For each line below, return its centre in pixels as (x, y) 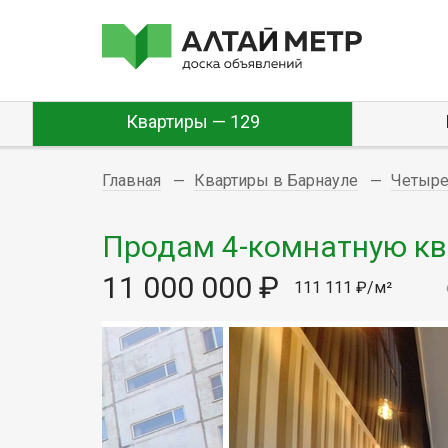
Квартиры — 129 (192, 121)
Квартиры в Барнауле (276, 180)
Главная (131, 180)
